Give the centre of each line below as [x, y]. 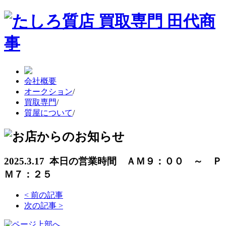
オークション [48, 91]
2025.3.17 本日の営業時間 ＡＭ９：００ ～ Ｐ [113, 161]
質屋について [48, 112]
